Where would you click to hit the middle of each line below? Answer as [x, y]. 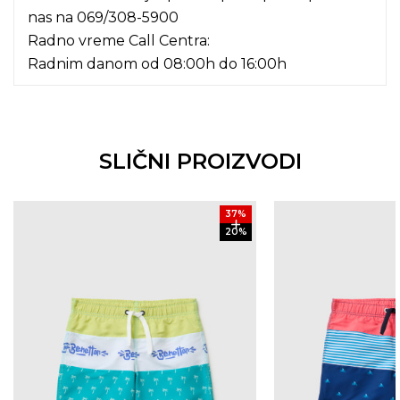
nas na [52, 18]
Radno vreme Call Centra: [119, 41]
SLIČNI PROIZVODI [200, 162]
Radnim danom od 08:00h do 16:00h [157, 64]
